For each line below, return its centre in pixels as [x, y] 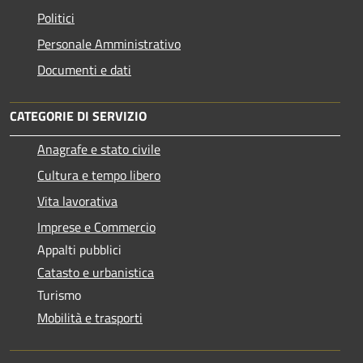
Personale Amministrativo [109, 43]
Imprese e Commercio [96, 226]
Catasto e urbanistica [96, 272]
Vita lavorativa [77, 201]
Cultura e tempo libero [99, 175]
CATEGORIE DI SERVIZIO [78, 115]
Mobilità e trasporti [90, 317]
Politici [56, 17]
